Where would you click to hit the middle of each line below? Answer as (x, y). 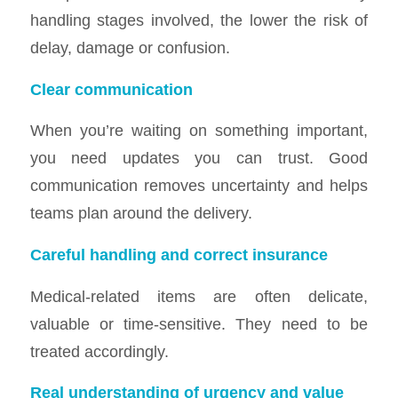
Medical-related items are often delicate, (199, 296)
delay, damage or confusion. (130, 48)
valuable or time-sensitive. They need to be (199, 323)
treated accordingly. (99, 351)
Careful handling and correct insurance (179, 255)
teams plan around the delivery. (141, 213)
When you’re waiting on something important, (199, 131)
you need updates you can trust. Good (199, 158)
